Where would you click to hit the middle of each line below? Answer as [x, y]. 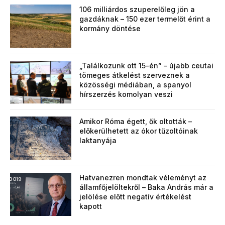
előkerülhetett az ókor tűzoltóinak [139, 131]
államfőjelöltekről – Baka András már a [147, 187]
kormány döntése [110, 29]
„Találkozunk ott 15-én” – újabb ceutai [147, 65]
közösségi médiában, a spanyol [136, 84]
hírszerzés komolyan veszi [126, 94]
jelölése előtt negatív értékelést [136, 197]
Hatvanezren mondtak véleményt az [143, 178]
